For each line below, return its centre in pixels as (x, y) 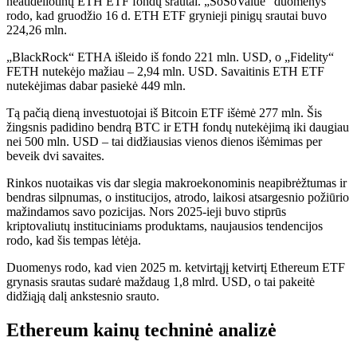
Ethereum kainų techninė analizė (141, 330)
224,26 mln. (37, 30)
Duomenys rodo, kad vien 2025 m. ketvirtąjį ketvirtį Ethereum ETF (176, 267)
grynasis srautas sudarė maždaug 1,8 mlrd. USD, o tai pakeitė (161, 282)
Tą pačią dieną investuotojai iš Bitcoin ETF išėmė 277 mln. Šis (164, 113)
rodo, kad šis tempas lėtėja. (74, 240)
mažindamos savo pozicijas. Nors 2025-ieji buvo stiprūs (146, 212)
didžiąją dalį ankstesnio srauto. (83, 296)
